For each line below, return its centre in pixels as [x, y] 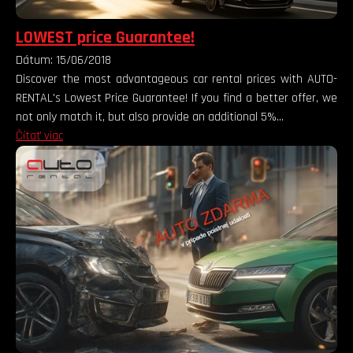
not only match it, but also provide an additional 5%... [150, 117]
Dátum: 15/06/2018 [63, 60]
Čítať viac [39, 136]
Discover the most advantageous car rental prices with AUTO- [176, 79]
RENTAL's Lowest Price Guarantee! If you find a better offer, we [176, 98]
